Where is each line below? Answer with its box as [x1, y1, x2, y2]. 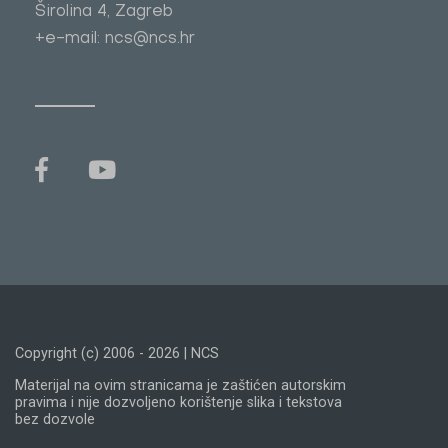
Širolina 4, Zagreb [35, 4, 173, 20]
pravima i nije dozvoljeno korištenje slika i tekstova [15, 394, 342, 411]
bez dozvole [15, 411, 95, 428]
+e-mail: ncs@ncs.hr [35, 31, 195, 47]
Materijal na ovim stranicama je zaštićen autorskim [15, 377, 346, 394]
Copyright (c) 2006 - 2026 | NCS [15, 345, 219, 362]
